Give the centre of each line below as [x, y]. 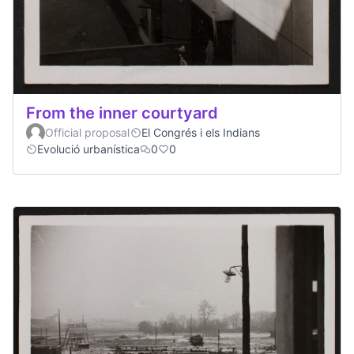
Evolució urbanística [88, 149]
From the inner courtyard [122, 113]
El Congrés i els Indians [201, 132]
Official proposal [87, 132]
